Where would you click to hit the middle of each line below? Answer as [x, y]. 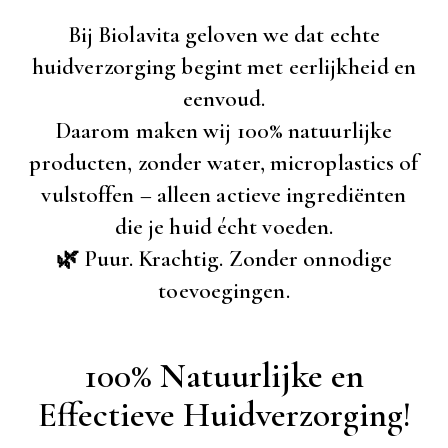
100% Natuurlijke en [224, 376]
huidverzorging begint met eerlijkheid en [223, 67]
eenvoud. [224, 99]
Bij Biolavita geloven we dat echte [224, 35]
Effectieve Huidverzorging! [224, 415]
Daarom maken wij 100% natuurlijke [224, 131]
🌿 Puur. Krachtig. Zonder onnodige [224, 259]
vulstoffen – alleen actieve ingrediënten [224, 195]
